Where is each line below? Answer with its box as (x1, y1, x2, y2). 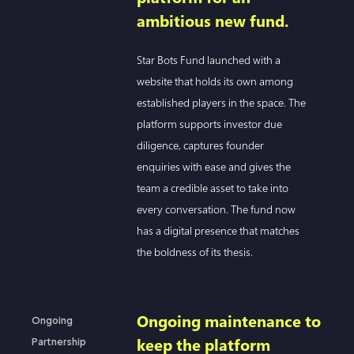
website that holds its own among (137, 73, 294, 88)
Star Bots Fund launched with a (137, 51, 281, 67)
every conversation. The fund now (137, 201, 296, 217)
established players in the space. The (137, 94, 307, 110)
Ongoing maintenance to (137, 310, 322, 332)
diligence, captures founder (137, 137, 265, 153)
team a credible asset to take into (137, 179, 289, 195)
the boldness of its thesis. (137, 243, 254, 259)
